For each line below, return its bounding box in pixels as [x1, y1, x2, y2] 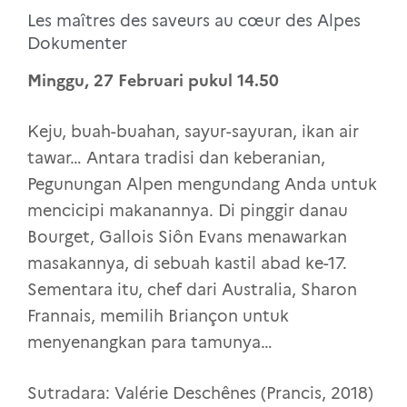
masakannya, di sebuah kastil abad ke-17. [27, 253, 347, 274]
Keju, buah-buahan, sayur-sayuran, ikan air [27, 122, 359, 143]
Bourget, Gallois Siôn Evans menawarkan [27, 227, 347, 248]
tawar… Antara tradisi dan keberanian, [27, 148, 325, 169]
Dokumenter [27, 33, 127, 54]
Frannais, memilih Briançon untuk [27, 306, 289, 327]
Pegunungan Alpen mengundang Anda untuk [27, 174, 377, 195]
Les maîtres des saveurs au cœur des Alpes [27, 10, 361, 31]
